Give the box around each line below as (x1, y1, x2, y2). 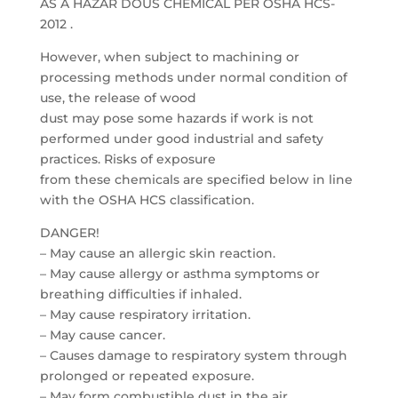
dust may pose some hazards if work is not (39, 110, 314, 126)
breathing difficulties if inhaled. (39, 286, 242, 302)
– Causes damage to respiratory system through (39, 347, 347, 363)
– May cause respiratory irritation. (39, 306, 251, 322)
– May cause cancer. (39, 327, 165, 343)
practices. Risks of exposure (39, 151, 216, 167)
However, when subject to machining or (39, 49, 299, 65)
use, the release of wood (39, 90, 196, 106)
